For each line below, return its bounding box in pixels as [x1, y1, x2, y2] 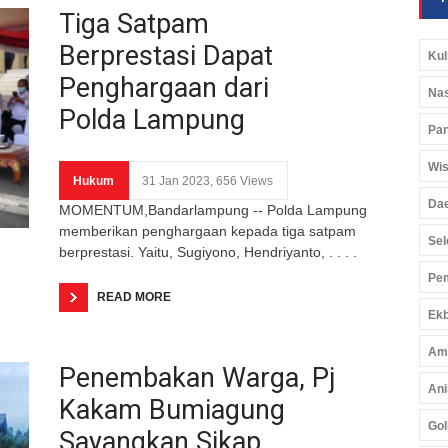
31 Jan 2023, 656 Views [142, 173, 273, 188]
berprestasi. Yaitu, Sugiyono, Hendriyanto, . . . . [59, 243, 357, 260]
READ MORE [97, 289, 171, 304]
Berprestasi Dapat [59, 39, 273, 72]
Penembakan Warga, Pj [59, 361, 336, 394]
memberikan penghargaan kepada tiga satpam [59, 222, 356, 239]
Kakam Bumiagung [59, 393, 285, 426]
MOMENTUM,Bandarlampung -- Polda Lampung [59, 201, 367, 218]
